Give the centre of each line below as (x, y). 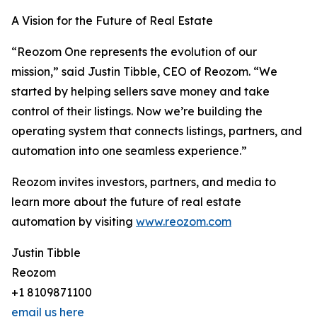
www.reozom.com (184, 222)
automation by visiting (74, 222)
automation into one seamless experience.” (129, 151)
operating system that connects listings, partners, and (157, 131)
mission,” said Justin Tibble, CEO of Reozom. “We (144, 72)
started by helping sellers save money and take (140, 92)
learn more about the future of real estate (126, 202)
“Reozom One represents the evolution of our (134, 52)
